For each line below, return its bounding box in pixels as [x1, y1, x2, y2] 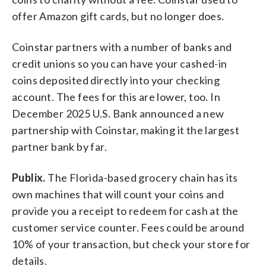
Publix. [12, 170, 48, 184]
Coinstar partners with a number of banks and [12, 40, 232, 53]
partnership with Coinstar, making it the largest [12, 123, 240, 137]
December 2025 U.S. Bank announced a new [12, 106, 224, 120]
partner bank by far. [12, 140, 107, 153]
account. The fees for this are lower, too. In [12, 90, 220, 103]
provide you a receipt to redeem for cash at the [12, 204, 239, 217]
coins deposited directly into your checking [12, 73, 220, 87]
